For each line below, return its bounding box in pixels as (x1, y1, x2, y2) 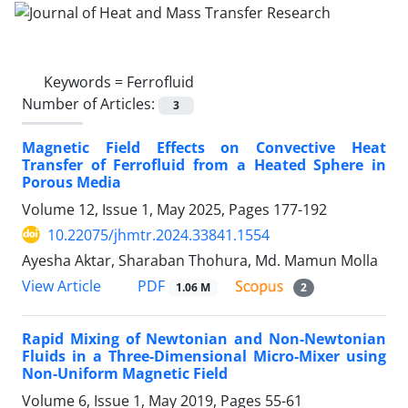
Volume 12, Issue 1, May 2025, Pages (22, 199, 273, 219)
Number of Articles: (22, 93, 158, 114)
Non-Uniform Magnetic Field (22, 363, 228, 384)
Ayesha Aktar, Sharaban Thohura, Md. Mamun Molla (22, 250, 378, 270)
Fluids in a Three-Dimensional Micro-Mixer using (22, 346, 386, 367)
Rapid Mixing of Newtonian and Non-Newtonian (22, 329, 386, 350)
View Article (22, 276, 101, 296)
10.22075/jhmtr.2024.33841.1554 (47, 224, 270, 245)
